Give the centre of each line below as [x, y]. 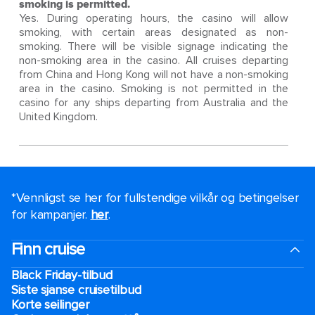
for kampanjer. [51, 214]
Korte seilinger [50, 304]
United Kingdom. [58, 117]
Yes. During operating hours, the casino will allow [154, 18]
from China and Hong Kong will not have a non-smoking [154, 75]
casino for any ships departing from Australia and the [154, 103]
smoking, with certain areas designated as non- [154, 32]
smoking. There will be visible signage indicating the [154, 46]
